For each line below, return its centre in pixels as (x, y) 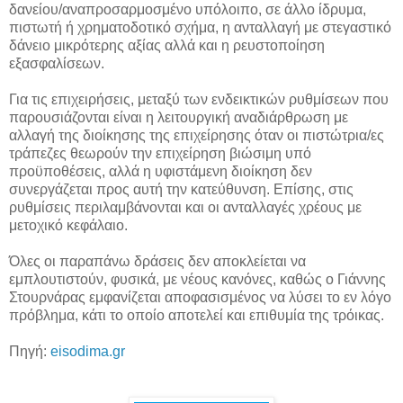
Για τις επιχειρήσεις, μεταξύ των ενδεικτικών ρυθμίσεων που (199, 99)
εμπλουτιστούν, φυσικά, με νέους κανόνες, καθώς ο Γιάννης (197, 279)
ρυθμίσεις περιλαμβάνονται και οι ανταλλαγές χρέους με (185, 207)
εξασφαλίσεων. (57, 63)
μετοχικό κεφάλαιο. (68, 225)
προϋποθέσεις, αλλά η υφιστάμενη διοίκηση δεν (161, 171)
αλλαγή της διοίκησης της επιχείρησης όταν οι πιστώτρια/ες (197, 135)
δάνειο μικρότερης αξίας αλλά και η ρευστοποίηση (167, 45)
